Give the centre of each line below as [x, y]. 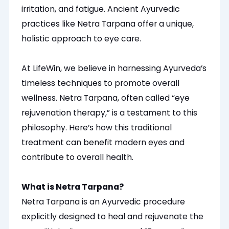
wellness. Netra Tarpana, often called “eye [106, 98]
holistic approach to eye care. [82, 39]
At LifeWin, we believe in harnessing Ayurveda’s [114, 68]
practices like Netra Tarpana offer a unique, [108, 24]
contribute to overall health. [78, 157]
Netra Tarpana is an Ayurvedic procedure [104, 202]
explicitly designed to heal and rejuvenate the [113, 217]
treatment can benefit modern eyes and [103, 143]
